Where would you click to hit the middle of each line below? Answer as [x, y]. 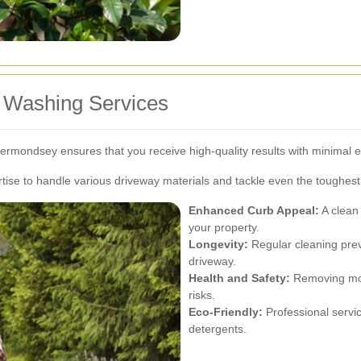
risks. [202, 295]
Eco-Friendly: [226, 311]
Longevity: [218, 244]
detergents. [218, 328]
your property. [224, 227]
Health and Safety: [239, 278]
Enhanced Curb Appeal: [254, 210]
